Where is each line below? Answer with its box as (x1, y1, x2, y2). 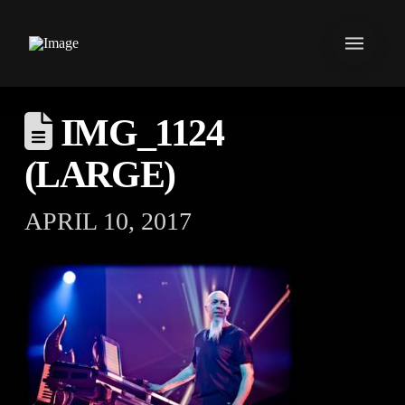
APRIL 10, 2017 (24, 207, 192, 235)
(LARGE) (24, 154, 175, 195)
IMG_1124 (52, 112, 224, 154)
